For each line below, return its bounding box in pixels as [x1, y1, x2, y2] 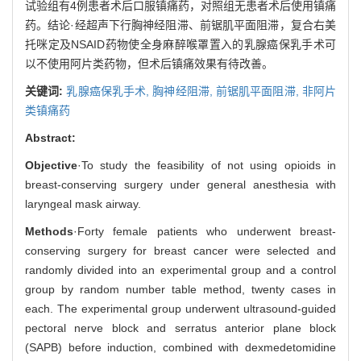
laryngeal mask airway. [25, 197, 141, 210]
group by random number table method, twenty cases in [25, 282, 336, 296]
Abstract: [25, 131, 76, 144]
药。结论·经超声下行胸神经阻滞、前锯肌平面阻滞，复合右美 [25, 18, 336, 31]
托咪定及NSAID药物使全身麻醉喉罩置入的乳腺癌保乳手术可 [25, 37, 336, 51]
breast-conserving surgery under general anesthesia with [25, 177, 336, 191]
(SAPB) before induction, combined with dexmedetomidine [25, 340, 336, 354]
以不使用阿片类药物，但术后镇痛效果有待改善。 [25, 56, 273, 70]
